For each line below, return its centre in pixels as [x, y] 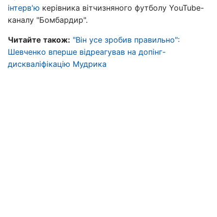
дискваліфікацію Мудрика [57, 64]
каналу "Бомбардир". [48, 20]
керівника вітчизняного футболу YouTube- [122, 8]
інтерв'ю [24, 8]
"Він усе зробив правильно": [126, 40]
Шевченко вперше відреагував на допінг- [87, 52]
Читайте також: [39, 40]
